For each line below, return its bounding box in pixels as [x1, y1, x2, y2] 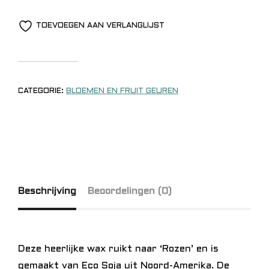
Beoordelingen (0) [88, 186, 172, 196]
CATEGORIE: [18, 87, 66, 95]
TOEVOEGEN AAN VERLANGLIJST [36, 22, 165, 29]
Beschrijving [18, 186, 76, 196]
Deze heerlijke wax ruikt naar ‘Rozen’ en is [18, 244, 219, 253]
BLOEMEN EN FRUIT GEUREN [66, 87, 178, 95]
